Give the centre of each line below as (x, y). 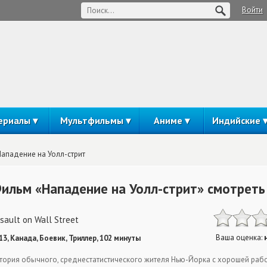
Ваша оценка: (240, 237)
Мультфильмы (91, 120)
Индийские (236, 120)
